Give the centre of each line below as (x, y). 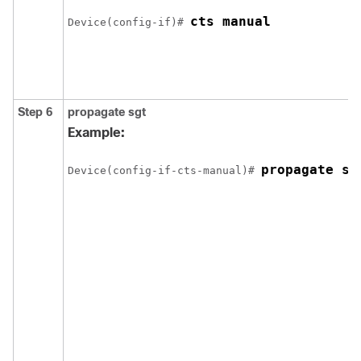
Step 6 (35, 112)
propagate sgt (107, 112)
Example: (96, 133)
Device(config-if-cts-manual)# (164, 170)
